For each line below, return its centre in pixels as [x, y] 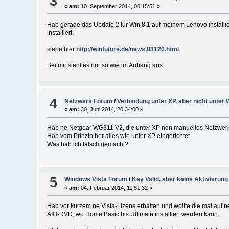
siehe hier [61, 49]
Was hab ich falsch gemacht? [87, 144]
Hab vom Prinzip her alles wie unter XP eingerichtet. [119, 136]
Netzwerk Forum [89, 101]
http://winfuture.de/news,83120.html [127, 49]
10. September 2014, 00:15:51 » [120, 6]
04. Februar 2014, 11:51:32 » [116, 188]
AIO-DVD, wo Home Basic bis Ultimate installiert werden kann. [133, 214]
